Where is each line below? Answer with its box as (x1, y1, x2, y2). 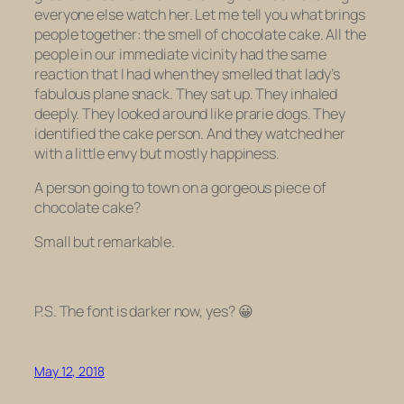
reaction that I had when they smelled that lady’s (34, 63, 341, 84)
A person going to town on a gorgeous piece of (34, 178, 326, 198)
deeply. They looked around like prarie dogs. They (34, 103, 346, 124)
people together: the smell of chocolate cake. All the (34, 23, 366, 44)
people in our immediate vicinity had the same (34, 43, 326, 64)
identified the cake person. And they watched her (34, 123, 346, 143)
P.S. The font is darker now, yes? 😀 (34, 300, 253, 321)
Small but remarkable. (34, 232, 175, 252)
